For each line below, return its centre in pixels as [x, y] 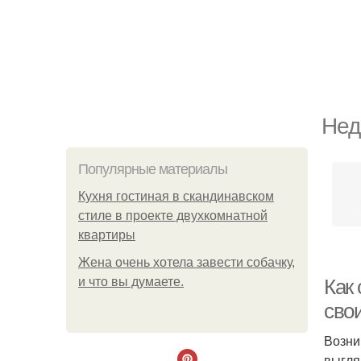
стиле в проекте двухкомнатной [173, 216]
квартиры [107, 235]
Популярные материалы [153, 169]
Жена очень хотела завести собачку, [187, 262]
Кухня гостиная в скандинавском [176, 196]
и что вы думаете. [131, 282]
